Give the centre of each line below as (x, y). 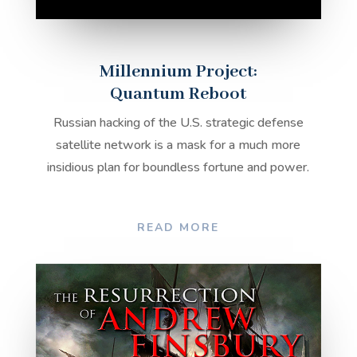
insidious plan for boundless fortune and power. (178, 167)
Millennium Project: (178, 71)
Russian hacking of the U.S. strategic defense (178, 122)
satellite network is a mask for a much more (178, 145)
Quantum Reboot (178, 94)
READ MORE (178, 228)
